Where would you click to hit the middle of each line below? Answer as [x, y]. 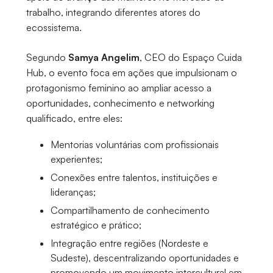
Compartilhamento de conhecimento [130, 211]
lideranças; [73, 192]
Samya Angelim [104, 58]
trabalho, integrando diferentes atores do [113, 12]
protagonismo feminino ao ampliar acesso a [119, 88]
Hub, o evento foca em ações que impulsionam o [131, 73]
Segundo [47, 58]
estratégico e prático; [97, 225]
